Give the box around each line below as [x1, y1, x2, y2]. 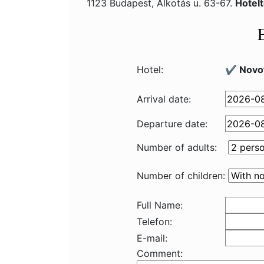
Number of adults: [137, 141, 217, 153]
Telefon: [137, 216, 172, 227]
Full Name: [137, 199, 183, 211]
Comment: [137, 247, 183, 259]
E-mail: [137, 232, 167, 244]
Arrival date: [137, 93, 191, 105]
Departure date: [137, 118, 207, 130]
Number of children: [137, 170, 225, 181]
